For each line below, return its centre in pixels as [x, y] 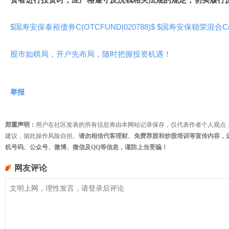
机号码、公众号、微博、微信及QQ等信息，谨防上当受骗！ [86, 147]
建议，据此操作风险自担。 [42, 136]
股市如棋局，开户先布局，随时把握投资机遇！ [91, 54]
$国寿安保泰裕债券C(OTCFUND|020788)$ [84, 27]
